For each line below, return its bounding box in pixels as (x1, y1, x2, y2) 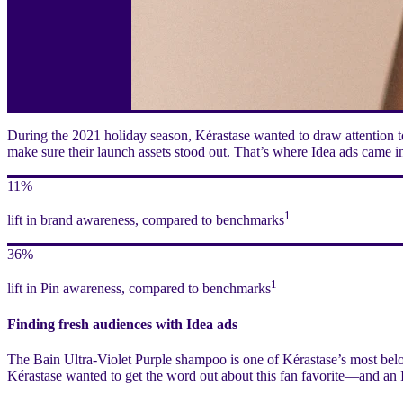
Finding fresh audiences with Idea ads (7, 316, 237, 332)
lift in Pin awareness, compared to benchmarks (7, 281, 271, 297)
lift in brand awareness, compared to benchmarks (7, 212, 284, 228)
